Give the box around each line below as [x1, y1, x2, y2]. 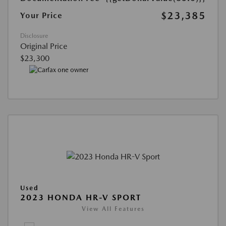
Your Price [20, 10, 63, 20]
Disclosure [20, 32, 48, 39]
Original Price [20, 41, 68, 51]
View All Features [81, 205, 145, 213]
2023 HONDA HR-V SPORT [20, 193, 141, 203]
